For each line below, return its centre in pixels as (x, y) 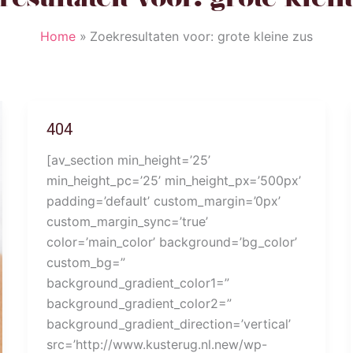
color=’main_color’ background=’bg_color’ (171, 242)
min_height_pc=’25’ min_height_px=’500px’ (173, 181)
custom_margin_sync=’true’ (127, 222)
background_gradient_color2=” (139, 304)
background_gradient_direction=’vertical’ (168, 324)
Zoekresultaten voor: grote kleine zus (202, 37)
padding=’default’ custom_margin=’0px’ (163, 201)
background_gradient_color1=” (137, 283)
